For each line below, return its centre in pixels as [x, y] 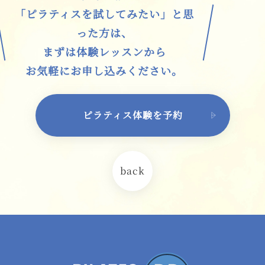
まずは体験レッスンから [104, 51]
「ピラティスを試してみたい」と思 [104, 13]
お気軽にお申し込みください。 [104, 70]
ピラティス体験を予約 [132, 115]
